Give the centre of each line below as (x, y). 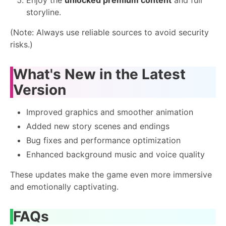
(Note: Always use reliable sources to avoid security (109, 32)
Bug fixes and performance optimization (103, 140)
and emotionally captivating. (64, 186)
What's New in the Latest (99, 74)
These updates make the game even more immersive (111, 174)
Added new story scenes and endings (98, 126)
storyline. (44, 12)
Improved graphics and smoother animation (110, 112)
